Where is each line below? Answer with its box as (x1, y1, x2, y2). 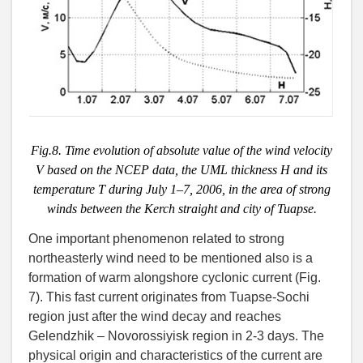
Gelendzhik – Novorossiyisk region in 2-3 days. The (28, 329, 324, 344)
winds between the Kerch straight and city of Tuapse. (46, 202, 317, 216)
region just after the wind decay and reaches (28, 310, 281, 324)
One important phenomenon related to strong (28, 232, 284, 246)
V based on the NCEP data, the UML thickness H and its (36, 163, 327, 177)
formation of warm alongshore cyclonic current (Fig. (28, 271, 321, 285)
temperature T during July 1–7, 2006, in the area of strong (32, 182, 331, 197)
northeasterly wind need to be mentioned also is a (28, 251, 313, 266)
